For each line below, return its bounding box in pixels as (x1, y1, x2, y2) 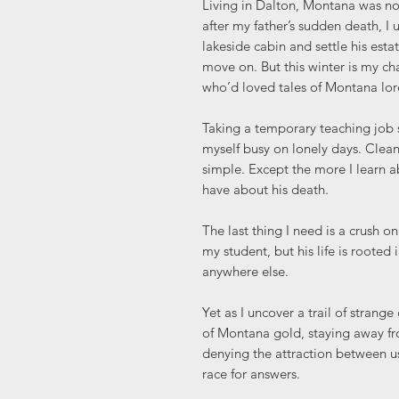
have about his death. (202, 181, 329, 199)
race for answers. (202, 365, 300, 383)
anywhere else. (202, 263, 289, 281)
